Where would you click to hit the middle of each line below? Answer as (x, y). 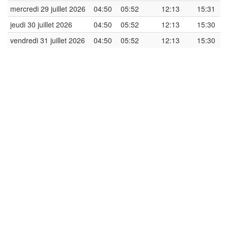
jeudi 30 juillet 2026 (41, 24)
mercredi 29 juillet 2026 (48, 9)
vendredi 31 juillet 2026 (48, 40)
